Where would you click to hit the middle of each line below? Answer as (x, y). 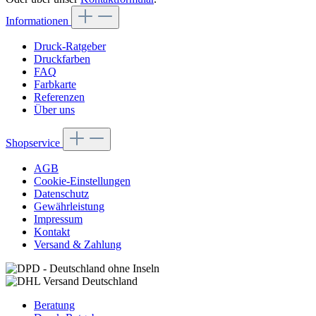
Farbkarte (55, 85)
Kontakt (52, 232)
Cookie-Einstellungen (82, 181)
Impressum (58, 219)
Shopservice (34, 143)
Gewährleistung (69, 207)
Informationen (38, 21)
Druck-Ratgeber (70, 47)
